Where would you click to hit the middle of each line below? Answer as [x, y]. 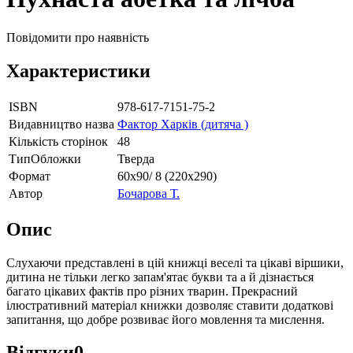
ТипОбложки [45, 158]
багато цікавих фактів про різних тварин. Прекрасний [152, 291]
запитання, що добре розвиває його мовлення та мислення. [165, 319]
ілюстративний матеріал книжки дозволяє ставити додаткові [170, 305]
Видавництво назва [61, 124]
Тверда [136, 158]
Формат [30, 176]
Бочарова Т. [149, 193]
